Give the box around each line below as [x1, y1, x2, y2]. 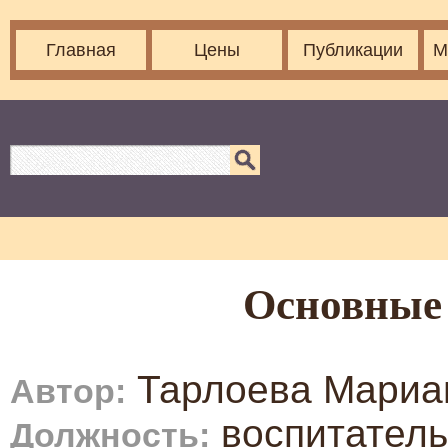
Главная [46, 40, 116, 60]
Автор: [10, 372, 126, 410]
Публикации [303, 40, 403, 60]
